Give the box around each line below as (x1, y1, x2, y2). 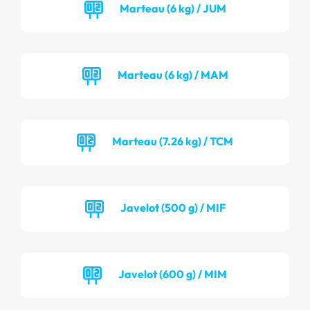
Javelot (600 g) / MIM (118, 266, 227, 281)
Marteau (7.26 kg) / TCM (112, 134, 233, 148)
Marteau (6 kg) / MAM (117, 67, 228, 82)
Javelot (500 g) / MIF (120, 200, 226, 215)
